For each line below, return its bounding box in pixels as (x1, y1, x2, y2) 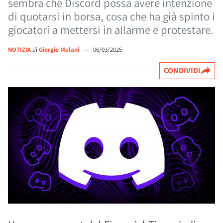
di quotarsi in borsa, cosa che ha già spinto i (8, 9, 215, 24)
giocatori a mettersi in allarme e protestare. (8, 22, 214, 37)
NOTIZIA (8, 45, 31, 54)
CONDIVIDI (164, 65, 201, 76)
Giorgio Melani (39, 45, 81, 54)
